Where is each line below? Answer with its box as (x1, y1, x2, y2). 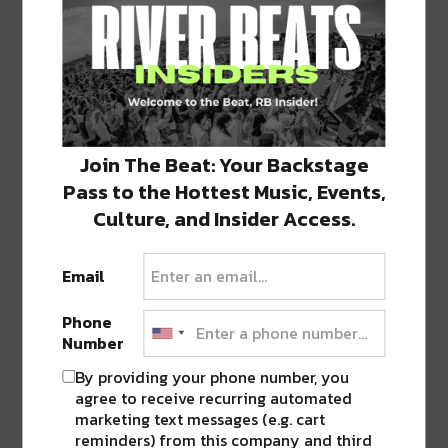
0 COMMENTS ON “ (38, 41, 214, 65)
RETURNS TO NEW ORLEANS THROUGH (38, 61, 405, 85)
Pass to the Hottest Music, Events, (62, 176, 386, 207)
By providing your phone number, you (75, 364, 350, 389)
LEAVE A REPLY (38, 159, 168, 183)
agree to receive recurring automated (75, 385, 353, 410)
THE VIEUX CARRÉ (38, 81, 214, 105)
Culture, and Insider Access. (93, 203, 355, 234)
